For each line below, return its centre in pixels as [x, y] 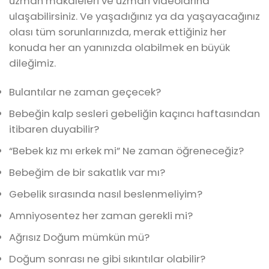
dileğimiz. [32, 63]
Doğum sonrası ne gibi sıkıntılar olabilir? [107, 259]
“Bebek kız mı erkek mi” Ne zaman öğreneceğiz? [126, 150]
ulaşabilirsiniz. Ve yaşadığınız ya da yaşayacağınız [134, 16]
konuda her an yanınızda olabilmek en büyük [119, 47]
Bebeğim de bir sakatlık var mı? [87, 173]
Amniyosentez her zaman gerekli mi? [101, 216]
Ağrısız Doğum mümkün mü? [79, 237]
